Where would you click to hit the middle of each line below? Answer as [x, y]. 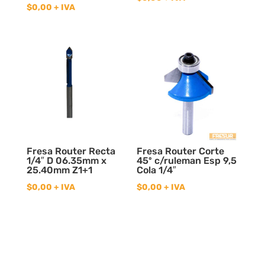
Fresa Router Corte [181, 151]
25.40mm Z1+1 [59, 170]
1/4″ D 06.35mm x [66, 160]
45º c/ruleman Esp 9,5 [187, 160]
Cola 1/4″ [157, 170]
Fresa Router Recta [71, 151]
